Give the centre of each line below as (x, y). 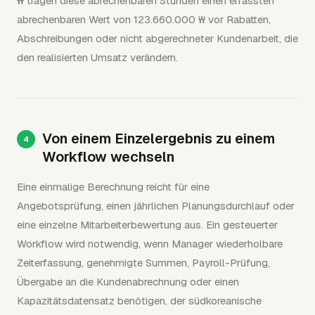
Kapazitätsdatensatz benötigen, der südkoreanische (139, 301)
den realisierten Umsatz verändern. (97, 57)
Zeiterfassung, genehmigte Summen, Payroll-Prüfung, (143, 263)
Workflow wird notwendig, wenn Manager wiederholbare (150, 244)
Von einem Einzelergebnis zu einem (159, 139)
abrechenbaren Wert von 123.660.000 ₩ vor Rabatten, (144, 19)
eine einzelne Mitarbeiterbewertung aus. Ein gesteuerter (147, 225)
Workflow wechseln (108, 157)
